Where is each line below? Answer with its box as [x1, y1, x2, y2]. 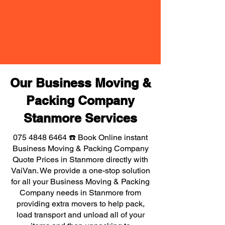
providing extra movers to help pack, [16, 199, 145, 208]
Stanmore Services [24, 110, 137, 126]
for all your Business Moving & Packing [11, 177, 150, 186]
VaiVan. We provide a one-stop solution [11, 166, 150, 175]
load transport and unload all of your [16, 210, 145, 219]
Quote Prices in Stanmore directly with [13, 155, 148, 164]
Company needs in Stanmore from [20, 188, 141, 197]
